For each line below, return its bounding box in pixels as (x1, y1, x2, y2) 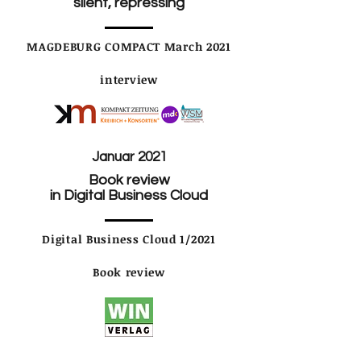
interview (100, 71, 158, 87)
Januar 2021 (91, 149, 167, 164)
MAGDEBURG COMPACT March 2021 (27, 38, 231, 54)
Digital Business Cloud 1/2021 (42, 230, 216, 247)
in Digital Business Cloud (50, 187, 208, 203)
